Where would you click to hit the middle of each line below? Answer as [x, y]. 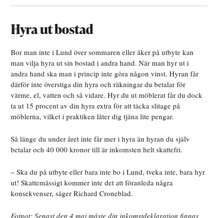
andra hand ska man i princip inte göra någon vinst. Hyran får [105, 74]
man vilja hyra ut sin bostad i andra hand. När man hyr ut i [100, 63]
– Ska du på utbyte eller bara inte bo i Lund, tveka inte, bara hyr [108, 172]
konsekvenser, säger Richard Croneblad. [72, 193]
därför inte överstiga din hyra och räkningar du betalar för [98, 84]
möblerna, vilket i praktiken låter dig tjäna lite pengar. [94, 117]
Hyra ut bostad [52, 29]
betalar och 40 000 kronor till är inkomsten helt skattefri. [98, 150]
